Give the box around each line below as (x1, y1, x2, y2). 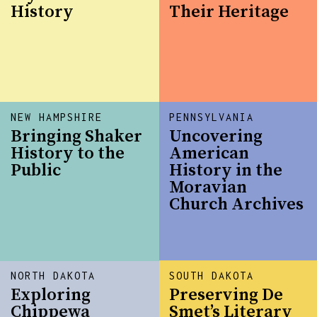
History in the (169, 160, 283, 182)
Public (11, 160, 62, 182)
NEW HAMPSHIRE (11, 111, 103, 124)
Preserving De (169, 284, 284, 306)
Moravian (169, 177, 248, 199)
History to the (11, 143, 125, 165)
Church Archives (169, 194, 304, 216)
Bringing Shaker (11, 126, 143, 148)
